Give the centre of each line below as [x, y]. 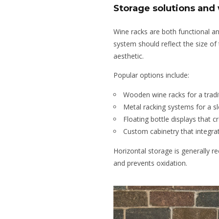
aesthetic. [129, 56]
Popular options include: [151, 75]
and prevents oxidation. [150, 163]
